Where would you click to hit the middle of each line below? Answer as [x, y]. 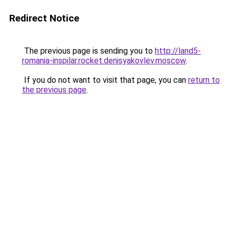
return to [204, 80]
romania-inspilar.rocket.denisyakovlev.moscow [104, 61]
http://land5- [178, 51]
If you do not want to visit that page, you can [105, 80]
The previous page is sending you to [88, 51]
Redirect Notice [44, 18]
